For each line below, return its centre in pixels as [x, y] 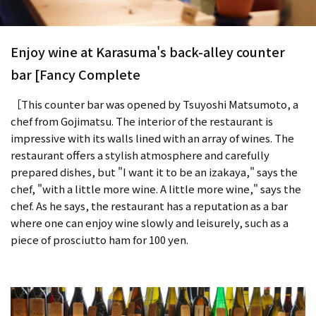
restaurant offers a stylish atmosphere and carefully [140, 154]
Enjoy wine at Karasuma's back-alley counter [148, 51]
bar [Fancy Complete [75, 74]
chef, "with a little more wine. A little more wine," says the [156, 188]
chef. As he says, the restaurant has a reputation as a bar [149, 205]
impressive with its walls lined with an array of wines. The [152, 138]
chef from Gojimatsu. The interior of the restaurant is [142, 121]
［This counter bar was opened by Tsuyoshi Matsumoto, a [154, 104]
